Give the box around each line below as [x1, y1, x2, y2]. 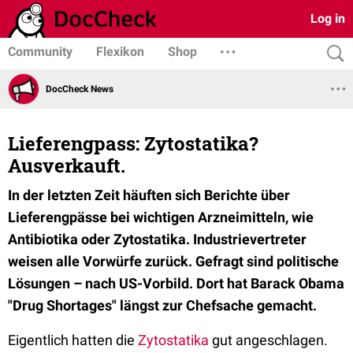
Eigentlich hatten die [8, 332, 138, 348]
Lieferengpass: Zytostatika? [8, 131, 258, 156]
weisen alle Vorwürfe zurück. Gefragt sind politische [8, 253, 339, 269]
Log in [310, 11, 345, 26]
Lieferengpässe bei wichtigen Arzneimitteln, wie [8, 209, 314, 225]
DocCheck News [46, 83, 113, 95]
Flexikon [96, 44, 144, 59]
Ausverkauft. [8, 153, 125, 178]
